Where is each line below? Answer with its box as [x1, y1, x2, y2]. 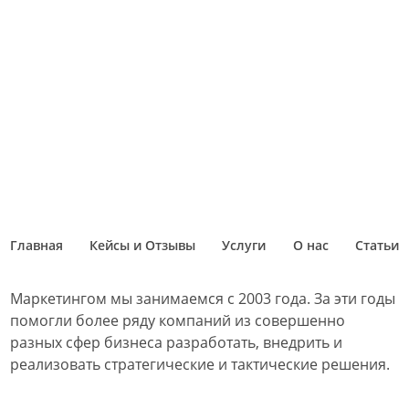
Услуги [222, 236, 267, 254]
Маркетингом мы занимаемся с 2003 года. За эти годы [10, 288, 396, 309]
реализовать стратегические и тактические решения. [10, 354, 391, 374]
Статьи [354, 236, 399, 254]
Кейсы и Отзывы [89, 236, 196, 254]
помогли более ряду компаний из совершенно [10, 310, 346, 330]
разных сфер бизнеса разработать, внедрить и [10, 332, 343, 352]
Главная [10, 236, 64, 254]
